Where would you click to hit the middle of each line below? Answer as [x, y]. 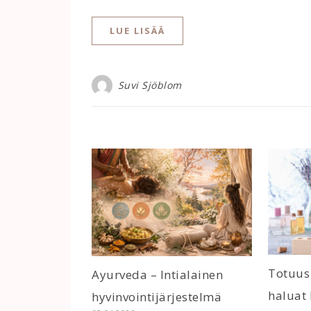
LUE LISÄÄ [137, 31]
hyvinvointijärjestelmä [157, 296]
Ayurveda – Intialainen [157, 274]
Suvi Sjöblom [150, 85]
